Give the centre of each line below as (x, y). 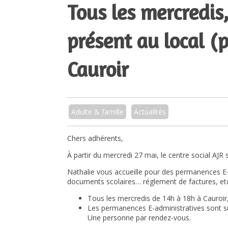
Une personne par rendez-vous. (139, 217)
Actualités (150, 111)
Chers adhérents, (95, 138)
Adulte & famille (97, 111)
